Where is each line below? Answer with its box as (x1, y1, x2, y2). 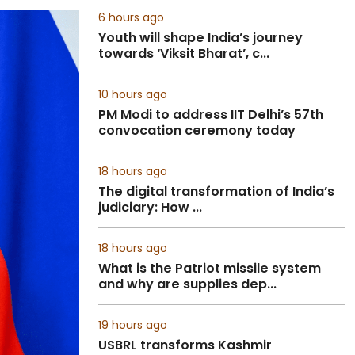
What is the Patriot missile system (98, 259, 321, 277)
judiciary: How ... (98, 198, 202, 216)
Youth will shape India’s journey (98, 29, 303, 47)
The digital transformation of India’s (98, 182, 334, 200)
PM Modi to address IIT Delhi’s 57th (98, 105, 323, 124)
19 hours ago (98, 317, 167, 333)
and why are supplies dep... (98, 275, 277, 293)
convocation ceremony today (98, 121, 296, 139)
